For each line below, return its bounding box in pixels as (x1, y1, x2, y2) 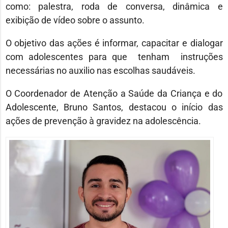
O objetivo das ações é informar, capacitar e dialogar (5, 38, 223, 49)
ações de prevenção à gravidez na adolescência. (5, 116, 201, 127)
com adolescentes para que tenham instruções (5, 51, 223, 63)
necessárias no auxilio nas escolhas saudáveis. (5, 65, 195, 76)
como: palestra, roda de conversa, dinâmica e (5, 1, 223, 12)
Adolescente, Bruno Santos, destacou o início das (5, 102, 223, 113)
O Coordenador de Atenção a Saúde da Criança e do (5, 88, 223, 99)
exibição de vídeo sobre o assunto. (5, 15, 145, 26)
